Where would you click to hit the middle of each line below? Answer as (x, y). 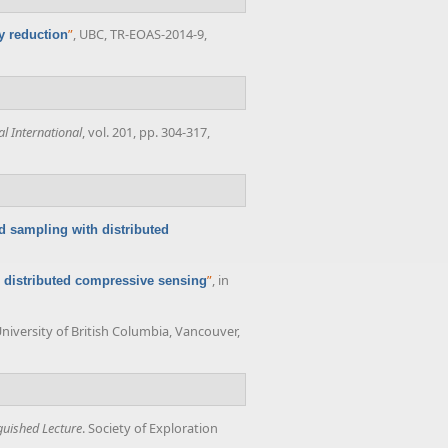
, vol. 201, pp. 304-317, (146, 131)
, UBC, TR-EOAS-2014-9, (140, 34)
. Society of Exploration (150, 428)
